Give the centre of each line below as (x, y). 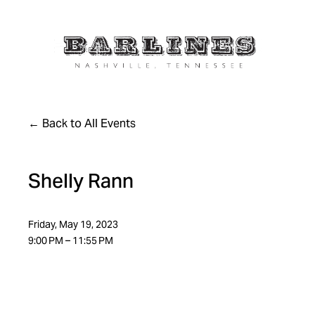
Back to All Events (89, 123)
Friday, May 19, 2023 (73, 224)
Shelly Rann (81, 180)
